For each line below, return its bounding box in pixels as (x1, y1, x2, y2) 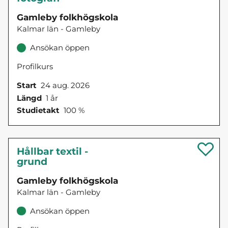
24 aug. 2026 (41, 80, 90, 91)
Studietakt (17, 105, 60, 115)
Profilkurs (17, 62, 53, 72)
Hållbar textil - (17, 145, 88, 157)
